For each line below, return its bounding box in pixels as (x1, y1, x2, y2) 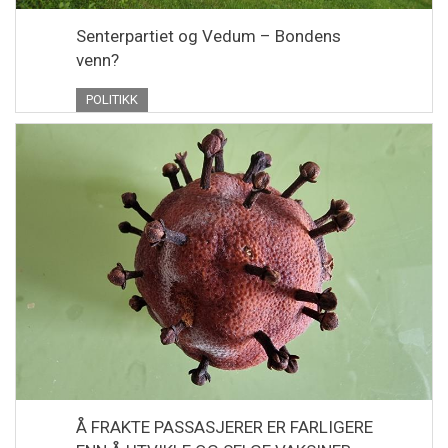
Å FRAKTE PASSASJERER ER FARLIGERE (76, 417, 373, 438)
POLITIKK (86, 91, 138, 107)
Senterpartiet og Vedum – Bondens (76, 25, 341, 46)
